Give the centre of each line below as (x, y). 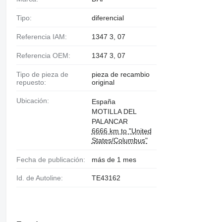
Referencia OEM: (46, 55)
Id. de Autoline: (40, 178)
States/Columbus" (119, 140)
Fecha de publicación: (53, 159)
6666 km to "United (121, 131)
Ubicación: (35, 100)
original (103, 82)
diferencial (108, 18)
